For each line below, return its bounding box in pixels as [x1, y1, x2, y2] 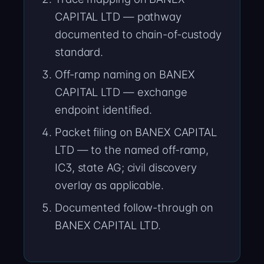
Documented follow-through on [55, 201, 214, 214]
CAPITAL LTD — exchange [55, 85, 187, 99]
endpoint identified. [55, 103, 152, 117]
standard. [55, 45, 104, 59]
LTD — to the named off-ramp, [55, 143, 209, 157]
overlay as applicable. [55, 179, 164, 192]
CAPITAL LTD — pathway [55, 10, 181, 24]
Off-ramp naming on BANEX [55, 68, 195, 81]
